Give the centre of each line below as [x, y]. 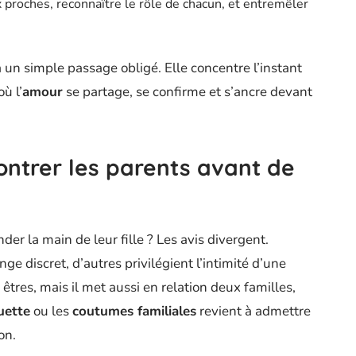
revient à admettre [253, 311]
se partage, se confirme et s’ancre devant [188, 91]
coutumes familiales [134, 311]
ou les [51, 311]
